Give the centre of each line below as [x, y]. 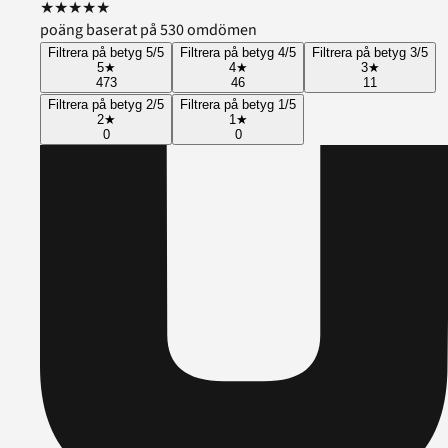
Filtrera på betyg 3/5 [370, 53]
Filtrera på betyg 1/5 [238, 105]
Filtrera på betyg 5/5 [106, 53]
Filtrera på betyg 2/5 [106, 105]
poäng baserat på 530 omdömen [148, 30]
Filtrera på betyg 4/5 [238, 53]
